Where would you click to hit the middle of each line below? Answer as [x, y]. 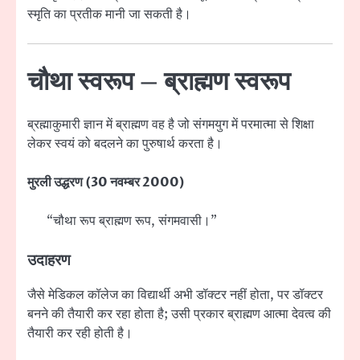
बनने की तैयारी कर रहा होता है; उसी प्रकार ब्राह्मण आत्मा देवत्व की [179, 314]
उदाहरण [49, 260]
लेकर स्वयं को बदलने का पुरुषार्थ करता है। [125, 143]
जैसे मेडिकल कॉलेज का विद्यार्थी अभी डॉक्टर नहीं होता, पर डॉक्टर [175, 295]
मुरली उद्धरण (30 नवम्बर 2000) [106, 182]
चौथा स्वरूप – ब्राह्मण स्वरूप [159, 83]
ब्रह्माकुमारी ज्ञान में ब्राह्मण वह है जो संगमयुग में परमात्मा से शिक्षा [171, 124]
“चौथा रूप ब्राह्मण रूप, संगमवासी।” [132, 221]
